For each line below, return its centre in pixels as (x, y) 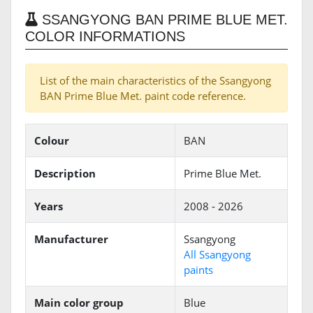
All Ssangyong (217, 255)
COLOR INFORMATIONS (105, 37)
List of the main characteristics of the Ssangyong (155, 81)
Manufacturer (71, 239)
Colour (52, 141)
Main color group (79, 303)
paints (198, 270)
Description (65, 174)
